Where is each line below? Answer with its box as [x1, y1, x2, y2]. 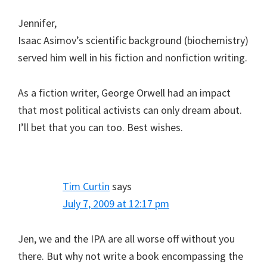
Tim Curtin [63, 179, 110, 193]
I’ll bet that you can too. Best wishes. [18, 120, 183, 134]
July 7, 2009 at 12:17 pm [63, 196, 169, 210]
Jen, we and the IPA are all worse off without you [18, 231, 235, 246]
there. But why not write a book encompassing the [18, 249, 243, 263]
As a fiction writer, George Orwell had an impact [18, 85, 231, 100]
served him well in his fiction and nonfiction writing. [18, 50, 247, 64]
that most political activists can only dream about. [18, 103, 242, 117]
